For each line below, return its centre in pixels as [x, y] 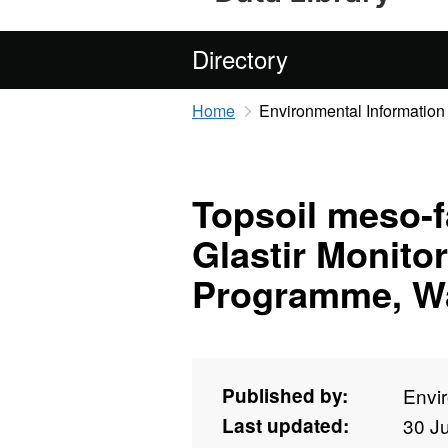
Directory [240, 58]
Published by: [285, 396]
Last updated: [285, 426]
